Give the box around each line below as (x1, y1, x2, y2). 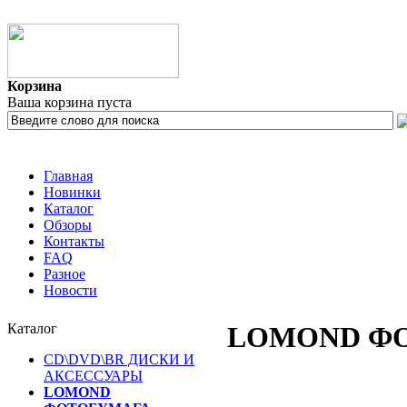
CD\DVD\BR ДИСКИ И (44, 352, 194, 367)
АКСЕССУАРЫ (44, 368, 143, 383)
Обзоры (44, 217, 92, 233)
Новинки (44, 184, 101, 200)
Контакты (44, 233, 104, 249)
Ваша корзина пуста (7, 94, 132, 110)
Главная (44, 168, 93, 184)
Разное (44, 266, 85, 282)
